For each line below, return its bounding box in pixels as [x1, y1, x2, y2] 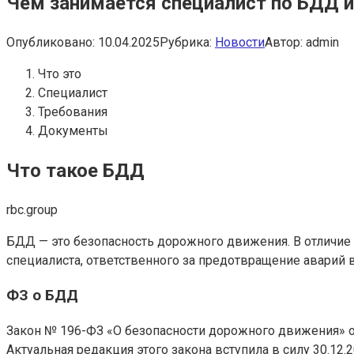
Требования [38, 104, 107, 119]
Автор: [265, 34, 303, 50]
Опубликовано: [6, 34, 95, 50]
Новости [215, 34, 265, 50]
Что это [38, 66, 81, 81]
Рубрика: [160, 34, 212, 50]
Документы [38, 122, 108, 138]
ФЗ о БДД [6, 287, 78, 305]
